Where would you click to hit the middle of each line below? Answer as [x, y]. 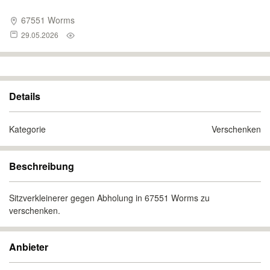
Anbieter [29, 247]
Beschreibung [42, 166]
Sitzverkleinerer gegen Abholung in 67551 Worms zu [109, 198]
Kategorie [27, 129]
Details [25, 96]
